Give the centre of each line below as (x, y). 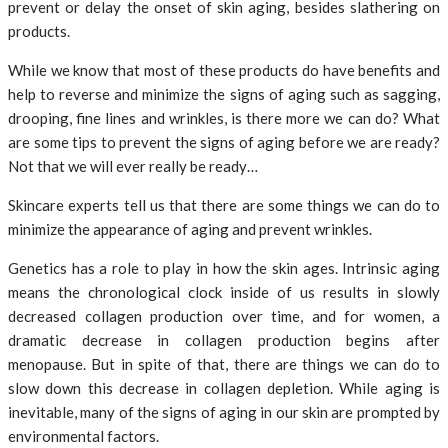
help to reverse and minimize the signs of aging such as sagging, (224, 94)
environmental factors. (83, 436)
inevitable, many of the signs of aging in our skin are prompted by (224, 412)
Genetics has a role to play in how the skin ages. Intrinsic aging (224, 268)
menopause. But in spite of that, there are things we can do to (224, 364)
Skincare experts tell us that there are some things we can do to (224, 205)
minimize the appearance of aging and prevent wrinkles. (190, 229)
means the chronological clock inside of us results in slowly (224, 292)
